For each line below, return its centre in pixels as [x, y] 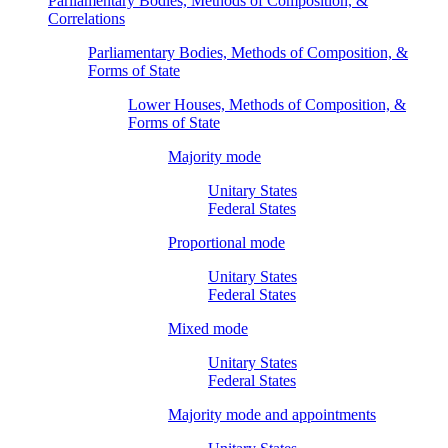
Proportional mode [226, 242]
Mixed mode [208, 328]
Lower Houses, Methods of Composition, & [267, 104]
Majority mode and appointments [272, 414]
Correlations [86, 18]
